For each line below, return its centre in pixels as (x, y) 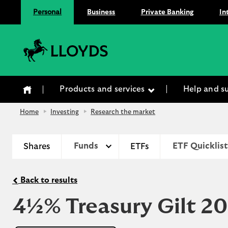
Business (101, 12)
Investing (65, 112)
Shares (37, 146)
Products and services (103, 89)
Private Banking (167, 12)
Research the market (123, 112)
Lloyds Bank (132, 44)
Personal (48, 12)
